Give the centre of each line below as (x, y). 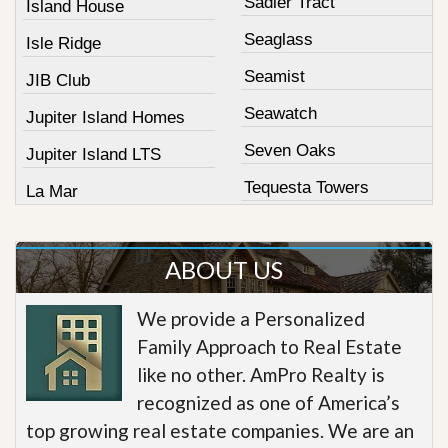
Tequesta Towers (306, 187)
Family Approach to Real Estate (269, 346)
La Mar (52, 191)
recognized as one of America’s (268, 402)
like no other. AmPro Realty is (261, 374)
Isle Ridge (63, 43)
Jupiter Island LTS (93, 154)
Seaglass (278, 39)
